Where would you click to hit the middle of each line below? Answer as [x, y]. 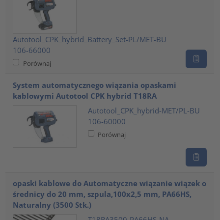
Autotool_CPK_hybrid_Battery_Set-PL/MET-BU [90, 39]
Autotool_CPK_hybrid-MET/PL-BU [144, 110]
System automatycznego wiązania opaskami [95, 85]
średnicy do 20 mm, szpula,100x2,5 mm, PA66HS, [102, 194]
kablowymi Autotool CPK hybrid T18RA [85, 96]
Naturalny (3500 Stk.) [52, 205]
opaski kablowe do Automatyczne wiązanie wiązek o [110, 183]
